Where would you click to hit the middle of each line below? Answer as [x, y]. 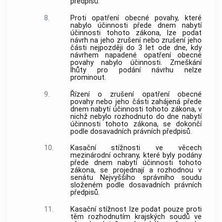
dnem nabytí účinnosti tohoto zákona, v [136, 109]
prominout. [88, 77]
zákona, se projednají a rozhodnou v [136, 170]
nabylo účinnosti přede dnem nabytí [136, 25]
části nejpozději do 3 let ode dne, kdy [136, 48]
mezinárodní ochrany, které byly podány [136, 156]
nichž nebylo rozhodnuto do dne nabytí [136, 116]
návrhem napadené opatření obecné [136, 55]
